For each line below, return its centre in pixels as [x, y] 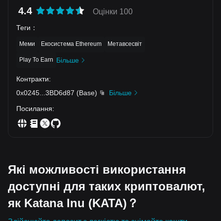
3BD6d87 [60, 92]
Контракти [33, 79]
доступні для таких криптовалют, [107, 186]
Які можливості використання [97, 169]
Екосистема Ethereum [71, 44]
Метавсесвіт [125, 44]
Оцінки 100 [113, 12]
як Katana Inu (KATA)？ [73, 203]
